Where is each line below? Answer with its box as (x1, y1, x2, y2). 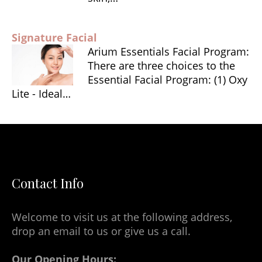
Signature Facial (12, 30, 97, 44)
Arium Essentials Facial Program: (88, 44, 249, 58)
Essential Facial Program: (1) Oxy (88, 72, 247, 87)
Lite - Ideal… (12, 86, 71, 101)
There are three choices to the (88, 58, 235, 73)
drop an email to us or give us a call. (12, 224, 191, 239)
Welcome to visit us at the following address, (12, 210, 232, 225)
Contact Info (12, 174, 84, 192)
